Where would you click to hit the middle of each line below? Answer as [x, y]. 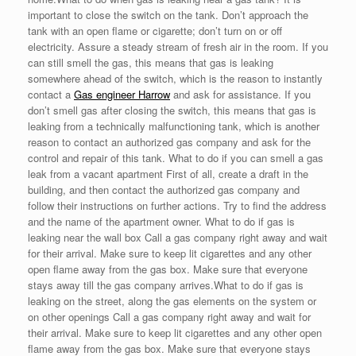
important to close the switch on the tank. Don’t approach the [168, 15]
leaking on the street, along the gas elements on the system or [172, 301]
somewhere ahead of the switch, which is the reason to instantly [175, 79]
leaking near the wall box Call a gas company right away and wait [178, 238]
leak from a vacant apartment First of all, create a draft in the [168, 174]
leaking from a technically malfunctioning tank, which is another [174, 126]
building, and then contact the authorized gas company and [164, 190]
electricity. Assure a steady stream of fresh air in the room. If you [178, 47]
